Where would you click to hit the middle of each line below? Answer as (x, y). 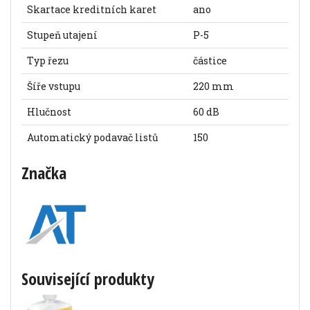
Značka (44, 173)
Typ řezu (48, 61)
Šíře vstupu (54, 86)
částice (210, 61)
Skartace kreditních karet (92, 9)
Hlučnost (49, 112)
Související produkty (88, 279)
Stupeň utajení (62, 35)
